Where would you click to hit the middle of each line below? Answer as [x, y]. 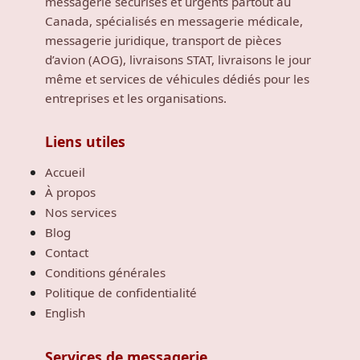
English [65, 313]
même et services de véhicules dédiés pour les [177, 79]
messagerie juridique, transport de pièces [163, 40]
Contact [66, 252]
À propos [70, 192]
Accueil [65, 172]
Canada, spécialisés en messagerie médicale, [174, 21]
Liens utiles [85, 141]
